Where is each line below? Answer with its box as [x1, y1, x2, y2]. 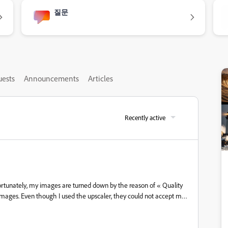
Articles [88, 73, 113, 83]
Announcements [24, 73, 79, 83]
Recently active [125, 113, 165, 122]
